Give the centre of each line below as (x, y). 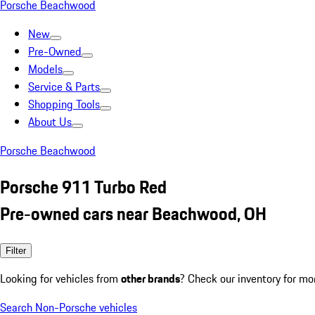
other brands (150, 278)
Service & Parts (64, 86)
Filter (16, 250)
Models (45, 69)
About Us (50, 122)
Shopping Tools (64, 104)
